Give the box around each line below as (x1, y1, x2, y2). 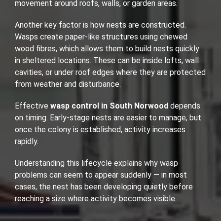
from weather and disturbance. (15, 79, 121, 89)
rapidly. (15, 137, 38, 147)
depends (168, 101, 200, 111)
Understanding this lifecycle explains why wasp (15, 158, 178, 168)
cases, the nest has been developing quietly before (15, 182, 193, 192)
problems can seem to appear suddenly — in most (15, 170, 187, 180)
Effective (15, 101, 50, 111)
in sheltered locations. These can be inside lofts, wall (15, 56, 199, 66)
